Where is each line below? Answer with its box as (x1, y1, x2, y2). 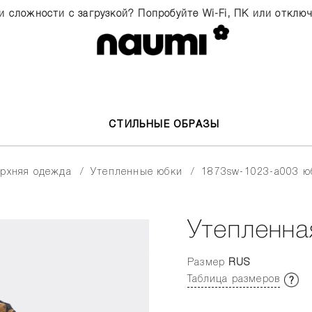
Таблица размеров (187, 275, 281, 284)
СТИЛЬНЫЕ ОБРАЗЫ (109, 120, 220, 130)
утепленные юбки (97, 168, 183, 177)
